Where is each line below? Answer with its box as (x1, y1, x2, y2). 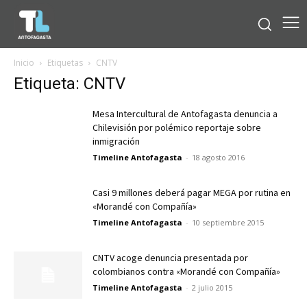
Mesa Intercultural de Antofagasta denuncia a (93, 107, 278, 121)
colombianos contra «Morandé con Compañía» (93, 265, 280, 279)
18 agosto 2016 (192, 151, 245, 162)
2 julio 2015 (192, 282, 232, 293)
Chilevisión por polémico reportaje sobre (93, 121, 261, 135)
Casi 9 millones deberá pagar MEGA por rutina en (93, 186, 291, 200)
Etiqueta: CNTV (14, 73, 125, 93)
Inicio (14, 56, 34, 69)
